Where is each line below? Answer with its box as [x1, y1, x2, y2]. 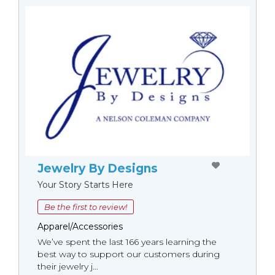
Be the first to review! [44, 202, 127, 212]
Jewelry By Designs [37, 161, 158, 176]
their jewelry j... [37, 261, 98, 272]
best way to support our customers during [37, 249, 220, 260]
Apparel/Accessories [37, 221, 123, 232]
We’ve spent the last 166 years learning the [37, 236, 217, 247]
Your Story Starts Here [37, 179, 133, 190]
